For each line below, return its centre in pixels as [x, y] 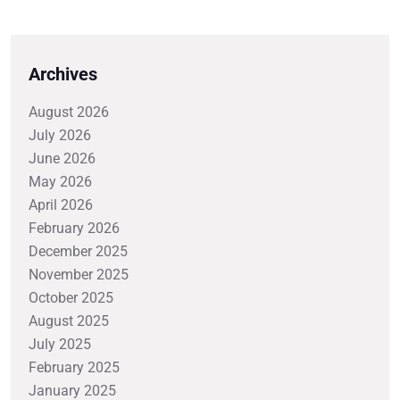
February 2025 [74, 367]
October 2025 [71, 297]
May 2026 [60, 181]
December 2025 [78, 251]
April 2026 [61, 204]
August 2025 [69, 321]
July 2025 [60, 344]
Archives [63, 74]
